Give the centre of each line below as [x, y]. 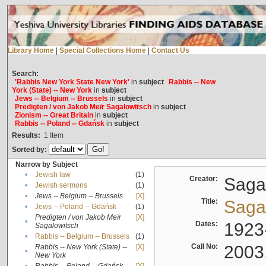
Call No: [206, 247]
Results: [26, 136]
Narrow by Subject [46, 165]
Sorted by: [30, 150]
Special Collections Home [102, 51]
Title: [211, 202]
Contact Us [170, 51]
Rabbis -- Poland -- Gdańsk [59, 124]
